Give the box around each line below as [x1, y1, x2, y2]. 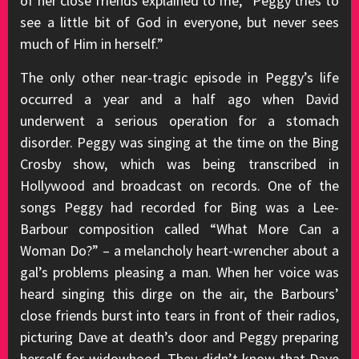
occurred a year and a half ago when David [20, 90, 339, 108]
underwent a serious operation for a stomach [20, 111, 339, 130]
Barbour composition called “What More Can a [20, 220, 339, 238]
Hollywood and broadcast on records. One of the [20, 176, 339, 195]
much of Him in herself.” [20, 34, 163, 53]
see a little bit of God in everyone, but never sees [20, 13, 339, 31]
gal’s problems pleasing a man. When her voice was [20, 263, 339, 281]
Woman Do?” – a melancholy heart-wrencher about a [20, 241, 339, 260]
